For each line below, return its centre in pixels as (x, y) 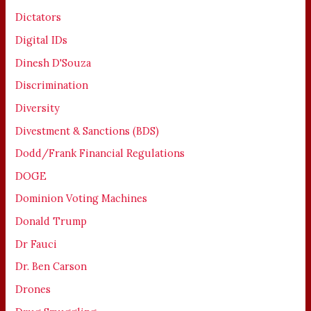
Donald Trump (51, 221)
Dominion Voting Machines (82, 199)
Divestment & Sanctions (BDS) (87, 131)
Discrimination (52, 85)
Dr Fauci (36, 244)
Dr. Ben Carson (51, 267)
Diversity (38, 108)
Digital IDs (42, 40)
